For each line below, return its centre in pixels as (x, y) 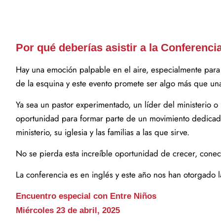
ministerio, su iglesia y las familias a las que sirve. (103, 132)
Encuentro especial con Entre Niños (86, 196)
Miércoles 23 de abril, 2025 (68, 210)
